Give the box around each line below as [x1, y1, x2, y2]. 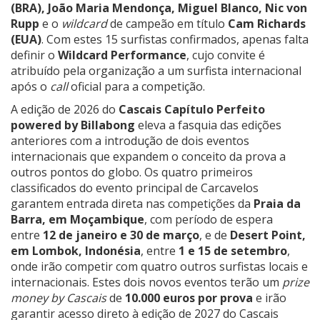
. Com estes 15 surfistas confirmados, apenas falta [41, 31, 309, 48]
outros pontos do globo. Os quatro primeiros [11, 164, 253, 181]
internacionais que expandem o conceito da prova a [11, 149, 286, 165]
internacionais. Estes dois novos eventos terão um [11, 274, 282, 291]
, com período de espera [144, 211, 273, 228]
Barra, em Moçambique [11, 211, 144, 228]
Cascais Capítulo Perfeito [119, 101, 265, 118]
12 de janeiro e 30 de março [43, 227, 199, 244]
